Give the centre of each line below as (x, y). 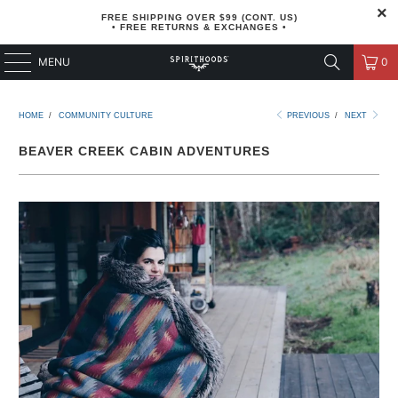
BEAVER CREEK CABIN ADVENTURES (145, 151)
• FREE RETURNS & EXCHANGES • (199, 27)
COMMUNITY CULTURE (106, 115)
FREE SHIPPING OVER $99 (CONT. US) (199, 17)
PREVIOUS (307, 115)
